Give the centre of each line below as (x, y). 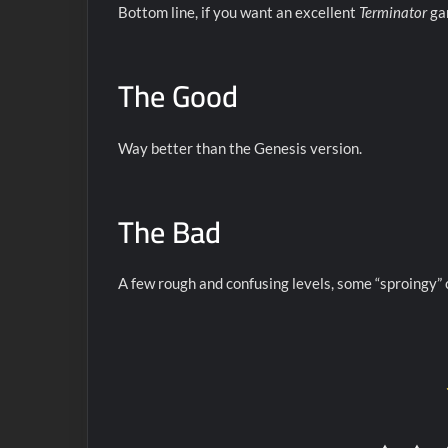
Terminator (393, 12)
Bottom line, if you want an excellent (238, 12)
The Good (178, 96)
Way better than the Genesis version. (240, 147)
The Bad (169, 231)
